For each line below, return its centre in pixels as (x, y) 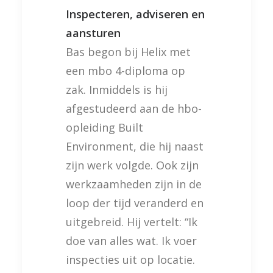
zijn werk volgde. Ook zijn (132, 165)
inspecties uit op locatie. (130, 260)
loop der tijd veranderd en (135, 203)
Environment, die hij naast (135, 147)
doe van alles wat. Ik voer (131, 241)
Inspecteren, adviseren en (135, 14)
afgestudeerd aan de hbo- (134, 109)
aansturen (93, 33)
